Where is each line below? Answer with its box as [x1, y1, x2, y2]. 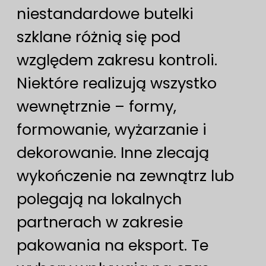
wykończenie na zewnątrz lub [17, 165, 234, 187]
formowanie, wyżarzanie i [17, 119, 207, 141]
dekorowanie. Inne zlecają [17, 142, 209, 164]
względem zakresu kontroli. [17, 49, 217, 71]
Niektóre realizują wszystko [17, 72, 217, 94]
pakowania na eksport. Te [17, 235, 208, 256]
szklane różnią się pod [17, 26, 180, 48]
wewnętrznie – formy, [17, 96, 176, 118]
